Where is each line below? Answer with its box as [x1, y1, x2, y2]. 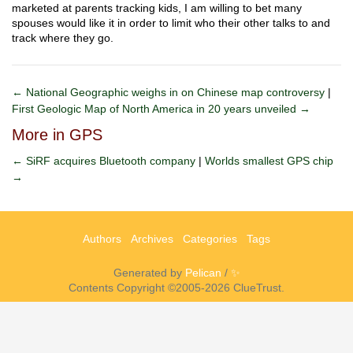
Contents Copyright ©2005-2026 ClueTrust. [69, 281, 284, 294]
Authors [83, 232, 121, 245]
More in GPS [12, 126, 102, 143]
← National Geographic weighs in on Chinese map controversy [12, 86, 328, 98]
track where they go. [12, 32, 113, 44]
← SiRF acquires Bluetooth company [12, 154, 199, 167]
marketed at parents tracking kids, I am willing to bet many [12, 2, 302, 14]
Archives [131, 232, 173, 245]
